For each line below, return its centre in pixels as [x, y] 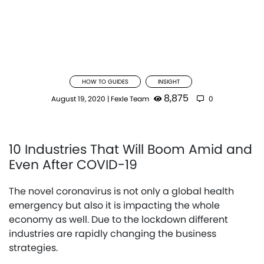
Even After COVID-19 [73, 164]
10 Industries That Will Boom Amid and [131, 149]
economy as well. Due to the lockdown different [118, 219]
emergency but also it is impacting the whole [114, 205]
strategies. [33, 247]
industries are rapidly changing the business [113, 233]
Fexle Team [130, 98]
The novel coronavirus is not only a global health [121, 191]
